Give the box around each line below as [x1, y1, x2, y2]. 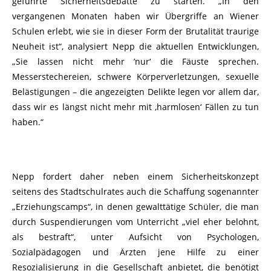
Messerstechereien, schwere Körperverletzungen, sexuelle [12, 71, 259, 82]
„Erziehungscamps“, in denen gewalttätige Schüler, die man [12, 201, 259, 212]
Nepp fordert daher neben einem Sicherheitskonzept [12, 171, 259, 182]
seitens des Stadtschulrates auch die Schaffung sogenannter [12, 186, 259, 197]
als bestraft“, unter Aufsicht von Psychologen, [12, 231, 259, 243]
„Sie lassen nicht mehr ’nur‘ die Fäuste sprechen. [12, 56, 259, 67]
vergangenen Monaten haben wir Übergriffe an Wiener [12, 10, 259, 22]
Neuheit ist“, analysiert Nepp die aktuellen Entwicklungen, [12, 41, 259, 52]
